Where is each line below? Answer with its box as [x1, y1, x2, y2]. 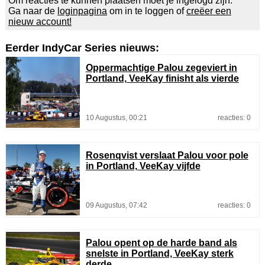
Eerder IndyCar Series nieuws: [5, 41, 159, 54]
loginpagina [57, 5, 107, 16]
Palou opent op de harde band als [85, 237, 237, 248]
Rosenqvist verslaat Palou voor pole [85, 150, 248, 160]
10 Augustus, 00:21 [85, 113, 147, 122]
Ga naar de [8, 5, 57, 16]
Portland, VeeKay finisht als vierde [85, 73, 239, 83]
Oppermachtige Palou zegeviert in [85, 62, 237, 73]
